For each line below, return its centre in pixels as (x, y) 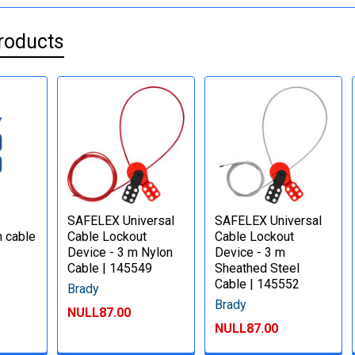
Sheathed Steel (258, 268)
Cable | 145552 (258, 284)
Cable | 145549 (110, 268)
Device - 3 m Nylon (120, 252)
